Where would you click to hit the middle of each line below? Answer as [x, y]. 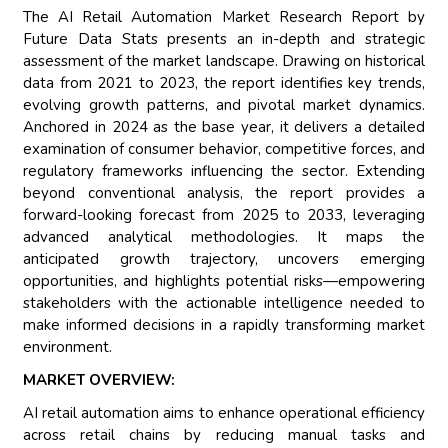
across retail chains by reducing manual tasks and [224, 435]
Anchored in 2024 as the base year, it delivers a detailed [224, 127]
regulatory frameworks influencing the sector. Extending [224, 171]
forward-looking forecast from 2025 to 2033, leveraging [224, 215]
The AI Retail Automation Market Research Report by [224, 17]
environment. [68, 347]
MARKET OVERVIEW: [99, 380]
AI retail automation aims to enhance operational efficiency [224, 413]
